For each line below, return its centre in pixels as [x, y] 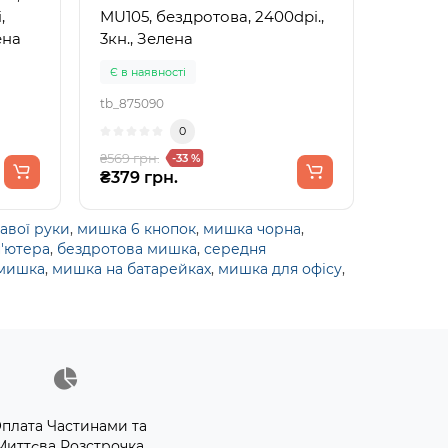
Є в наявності [148, 71]
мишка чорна [252, 228]
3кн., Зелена [146, 38]
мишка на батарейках [131, 268]
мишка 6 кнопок [136, 228]
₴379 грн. [139, 177]
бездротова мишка [127, 248]
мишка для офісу [280, 268]
